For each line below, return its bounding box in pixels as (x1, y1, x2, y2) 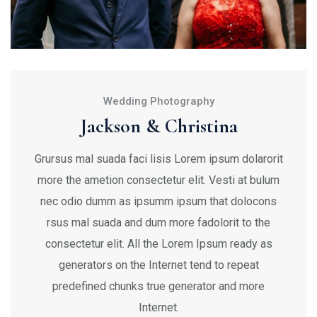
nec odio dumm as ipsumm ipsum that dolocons (40, 194, 277, 208)
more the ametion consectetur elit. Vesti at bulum (38, 173, 279, 187)
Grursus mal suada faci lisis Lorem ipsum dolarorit (34, 151, 283, 166)
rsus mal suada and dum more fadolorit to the (47, 215, 270, 229)
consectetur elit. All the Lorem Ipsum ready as (45, 236, 272, 250)
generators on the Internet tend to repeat (58, 258, 259, 272)
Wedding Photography (103, 94, 214, 108)
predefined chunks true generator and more (52, 279, 265, 293)
